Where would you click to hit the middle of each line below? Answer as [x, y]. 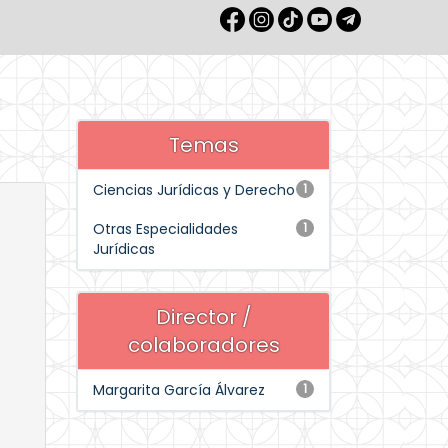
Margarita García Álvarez [179, 390]
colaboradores [203, 345]
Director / [203, 317]
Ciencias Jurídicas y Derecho [194, 190]
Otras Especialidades [165, 229]
